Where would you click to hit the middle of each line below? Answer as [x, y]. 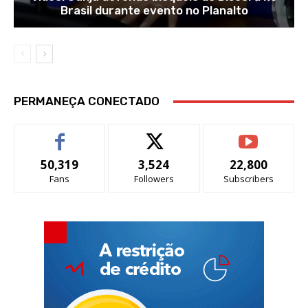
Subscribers [248, 179]
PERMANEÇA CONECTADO [87, 101]
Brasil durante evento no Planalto [154, 11]
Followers [154, 179]
